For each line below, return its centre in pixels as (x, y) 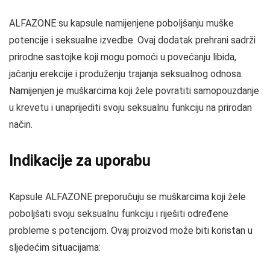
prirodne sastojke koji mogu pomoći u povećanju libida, (123, 57)
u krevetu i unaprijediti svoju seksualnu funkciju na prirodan (130, 108)
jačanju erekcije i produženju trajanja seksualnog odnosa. (126, 74)
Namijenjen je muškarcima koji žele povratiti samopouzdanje (134, 91)
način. (21, 124)
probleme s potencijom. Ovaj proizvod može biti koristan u (131, 231)
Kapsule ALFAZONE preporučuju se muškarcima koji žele (127, 197)
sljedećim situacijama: (55, 247)
